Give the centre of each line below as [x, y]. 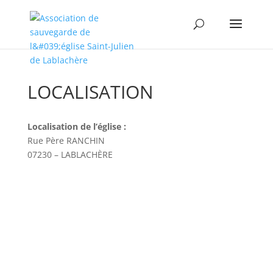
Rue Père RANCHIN [66, 140]
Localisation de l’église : [78, 126]
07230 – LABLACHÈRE [70, 154]
